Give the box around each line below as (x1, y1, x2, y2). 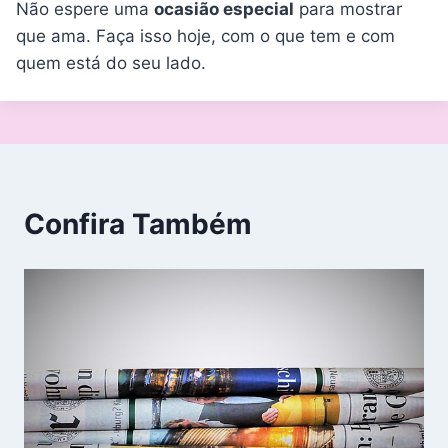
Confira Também (24, 207, 252, 242)
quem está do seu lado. (16, 53, 206, 74)
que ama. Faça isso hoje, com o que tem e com (16, 26, 395, 47)
